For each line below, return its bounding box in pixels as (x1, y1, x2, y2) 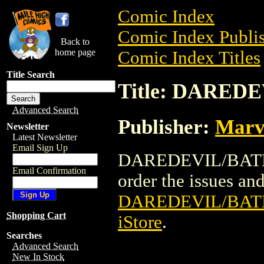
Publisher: (118, 115, 215, 138)
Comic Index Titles (118, 48, 260, 68)
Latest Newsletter (12, 132, 77, 142)
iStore (118, 212, 162, 232)
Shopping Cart (6, 210, 66, 220)
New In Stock (12, 252, 64, 262)
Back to (61, 37, 90, 47)
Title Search (6, 70, 55, 80)
